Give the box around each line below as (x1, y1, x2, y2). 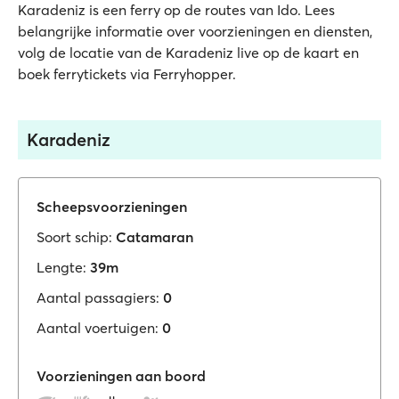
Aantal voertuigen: (37, 319, 159, 337)
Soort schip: (37, 228, 112, 246)
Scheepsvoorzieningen (37, 198, 187, 216)
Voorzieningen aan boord (37, 367, 206, 385)
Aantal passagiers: (37, 289, 159, 306)
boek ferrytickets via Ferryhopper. (18, 65, 236, 83)
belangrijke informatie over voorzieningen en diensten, (18, 22, 372, 40)
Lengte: (37, 258, 86, 276)
